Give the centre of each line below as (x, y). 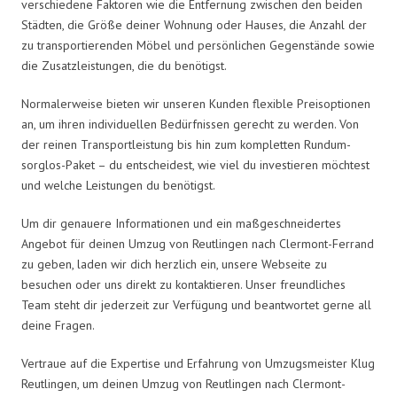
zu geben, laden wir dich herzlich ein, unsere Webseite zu (174, 264)
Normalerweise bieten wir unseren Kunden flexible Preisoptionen (196, 103)
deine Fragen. (58, 325)
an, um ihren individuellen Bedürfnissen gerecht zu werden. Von (190, 124)
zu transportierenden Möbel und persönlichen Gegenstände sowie (198, 45)
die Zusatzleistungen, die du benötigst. (124, 65)
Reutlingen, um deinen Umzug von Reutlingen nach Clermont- (183, 383)
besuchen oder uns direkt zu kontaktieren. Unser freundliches (183, 284)
